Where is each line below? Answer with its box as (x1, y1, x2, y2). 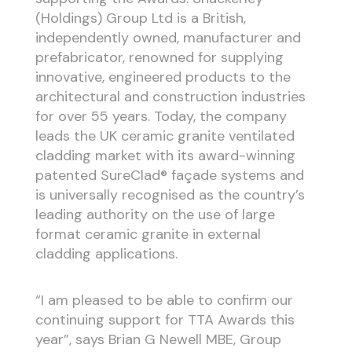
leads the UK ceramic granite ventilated (35, 126, 295, 146)
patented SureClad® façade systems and (35, 166, 304, 185)
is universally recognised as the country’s (35, 185, 305, 205)
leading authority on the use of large (35, 205, 275, 225)
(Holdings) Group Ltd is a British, (35, 9, 246, 28)
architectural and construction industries (35, 87, 306, 107)
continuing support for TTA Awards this (35, 310, 295, 329)
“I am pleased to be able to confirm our (35, 290, 293, 310)
